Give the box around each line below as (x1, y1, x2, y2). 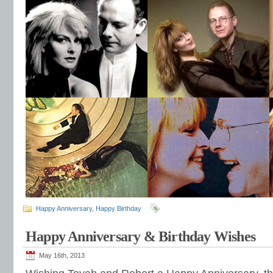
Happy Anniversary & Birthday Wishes (26, 229, 255, 244)
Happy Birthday (96, 205, 141, 212)
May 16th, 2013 (39, 252, 85, 259)
